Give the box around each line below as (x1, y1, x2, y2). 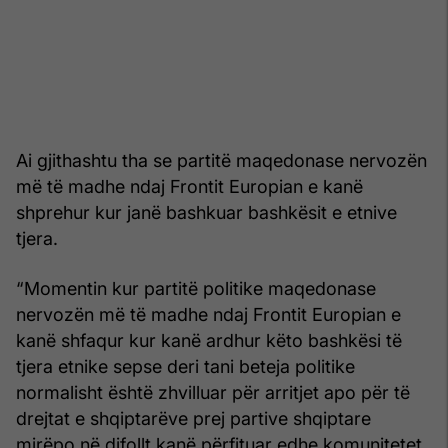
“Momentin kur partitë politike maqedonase (16, 277, 376, 299)
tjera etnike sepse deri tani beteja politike (16, 355, 355, 377)
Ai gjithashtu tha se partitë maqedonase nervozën (16, 149, 427, 171)
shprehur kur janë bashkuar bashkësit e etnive (16, 201, 397, 223)
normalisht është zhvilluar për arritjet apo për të (16, 381, 410, 403)
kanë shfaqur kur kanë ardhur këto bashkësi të (16, 329, 402, 351)
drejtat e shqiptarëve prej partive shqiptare (16, 407, 371, 429)
